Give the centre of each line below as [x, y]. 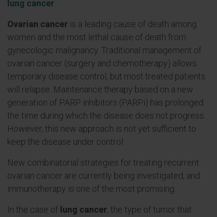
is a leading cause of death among [132, 24]
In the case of [34, 209]
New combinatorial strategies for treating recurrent [103, 163]
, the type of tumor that [149, 209]
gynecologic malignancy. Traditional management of [104, 50]
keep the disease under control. [66, 142]
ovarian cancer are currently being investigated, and [104, 176]
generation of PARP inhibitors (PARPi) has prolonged [105, 102]
